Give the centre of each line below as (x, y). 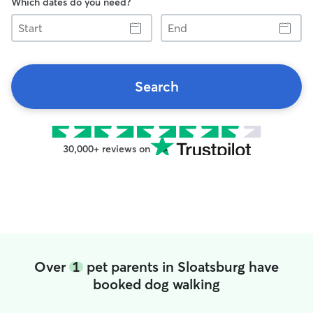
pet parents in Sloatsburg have (181, 267)
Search (156, 86)
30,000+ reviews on (106, 149)
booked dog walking (156, 284)
